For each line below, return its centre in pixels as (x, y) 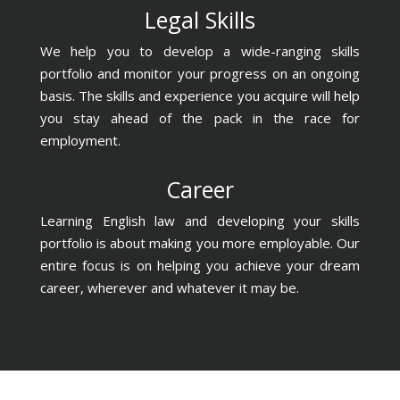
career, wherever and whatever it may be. (169, 288)
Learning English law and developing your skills (200, 221)
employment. (80, 141)
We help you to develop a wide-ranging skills (200, 51)
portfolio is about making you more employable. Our (200, 243)
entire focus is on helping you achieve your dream (200, 266)
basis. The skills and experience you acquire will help (200, 96)
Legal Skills (200, 20)
